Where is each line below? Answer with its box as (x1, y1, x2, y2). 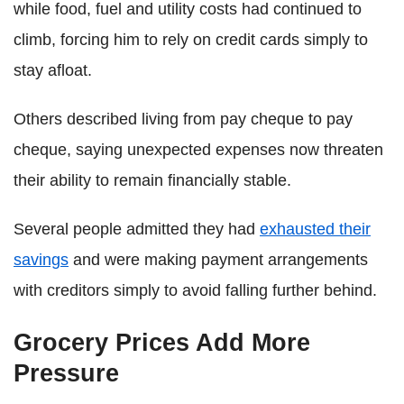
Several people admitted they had (14, 219, 260, 238)
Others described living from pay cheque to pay (14, 109, 353, 128)
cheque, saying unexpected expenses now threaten (14, 140, 383, 159)
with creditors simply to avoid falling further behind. (14, 280, 377, 299)
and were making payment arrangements (69, 250, 368, 269)
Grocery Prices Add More (14, 328, 310, 356)
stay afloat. (14, 60, 92, 79)
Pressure (14, 359, 119, 387)
